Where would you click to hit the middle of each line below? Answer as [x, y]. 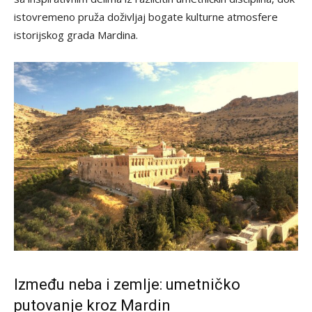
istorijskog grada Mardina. [76, 34]
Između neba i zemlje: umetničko [127, 285]
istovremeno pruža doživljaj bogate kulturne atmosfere [146, 16]
